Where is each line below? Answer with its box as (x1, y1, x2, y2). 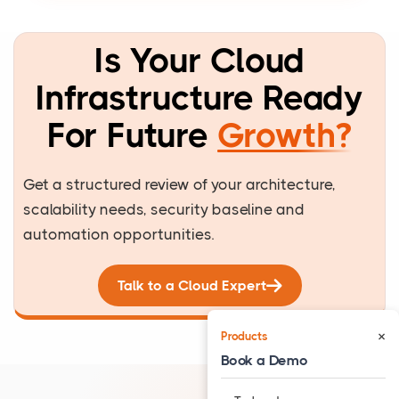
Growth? (216, 115, 353, 156)
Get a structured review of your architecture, (23, 175, 336, 194)
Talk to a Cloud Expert (117, 277, 266, 295)
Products (221, 329, 268, 343)
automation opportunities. (23, 225, 214, 244)
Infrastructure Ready (36, 77, 363, 118)
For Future (46, 115, 217, 156)
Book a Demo (221, 351, 308, 369)
